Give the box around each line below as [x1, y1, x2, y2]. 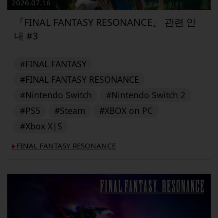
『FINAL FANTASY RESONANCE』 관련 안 [14, 15, 197, 29]
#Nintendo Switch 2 [106, 89, 185, 101]
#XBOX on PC [99, 105, 153, 117]
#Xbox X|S [19, 120, 62, 132]
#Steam [54, 105, 85, 117]
